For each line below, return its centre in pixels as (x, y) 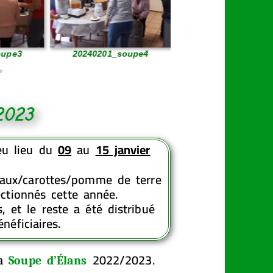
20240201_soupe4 (111, 53)
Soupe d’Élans (48, 260)
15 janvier (123, 149)
